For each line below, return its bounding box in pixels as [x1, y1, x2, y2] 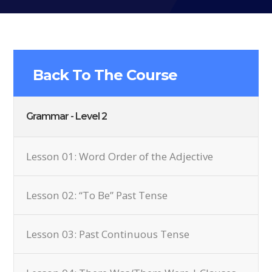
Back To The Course [33, 66, 178, 84]
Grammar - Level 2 [26, 110, 107, 122]
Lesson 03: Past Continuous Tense [26, 227, 190, 241]
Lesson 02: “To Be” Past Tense [26, 188, 168, 202]
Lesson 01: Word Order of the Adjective [26, 149, 214, 163]
